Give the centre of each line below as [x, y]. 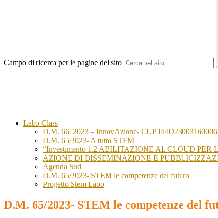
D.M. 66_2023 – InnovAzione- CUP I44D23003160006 [130, 132]
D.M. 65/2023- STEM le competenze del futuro [116, 176]
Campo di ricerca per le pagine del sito [63, 63]
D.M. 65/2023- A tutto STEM [89, 141]
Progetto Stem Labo [73, 184]
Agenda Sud [62, 167]
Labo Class [41, 123]
